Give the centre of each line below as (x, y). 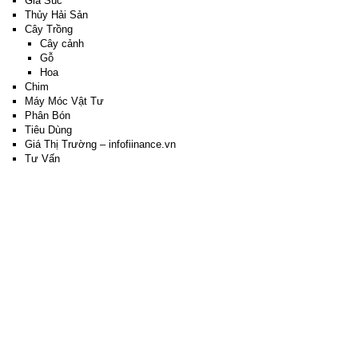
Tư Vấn (42, 159)
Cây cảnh (62, 44)
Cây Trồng (48, 29)
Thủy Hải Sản (56, 15)
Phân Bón (47, 115)
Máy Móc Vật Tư (64, 101)
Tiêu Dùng (48, 130)
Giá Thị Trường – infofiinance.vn (100, 144)
